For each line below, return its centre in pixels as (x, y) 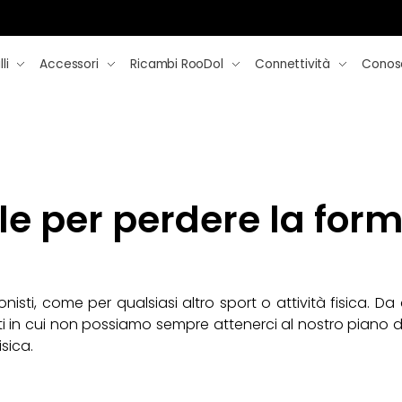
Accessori (69, 64)
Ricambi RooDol (177, 64)
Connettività (293, 64)
